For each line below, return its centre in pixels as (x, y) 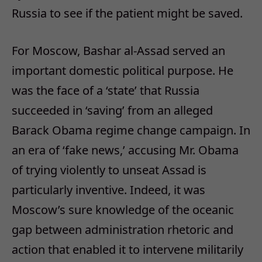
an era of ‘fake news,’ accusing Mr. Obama (125, 150)
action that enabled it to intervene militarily (127, 250)
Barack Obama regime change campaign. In (131, 130)
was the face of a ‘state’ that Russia (106, 91)
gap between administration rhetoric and (123, 230)
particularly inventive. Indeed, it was (108, 190)
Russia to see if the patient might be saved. (127, 13)
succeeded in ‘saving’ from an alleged (112, 111)
